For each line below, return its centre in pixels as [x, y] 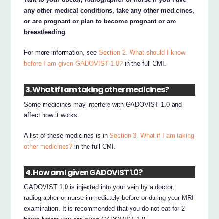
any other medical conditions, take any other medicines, [109, 11]
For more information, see [62, 53]
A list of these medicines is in [67, 135]
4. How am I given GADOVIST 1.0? [84, 173]
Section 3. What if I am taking [152, 135]
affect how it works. [52, 115]
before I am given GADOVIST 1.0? [74, 64]
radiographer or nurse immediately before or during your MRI [109, 198]
